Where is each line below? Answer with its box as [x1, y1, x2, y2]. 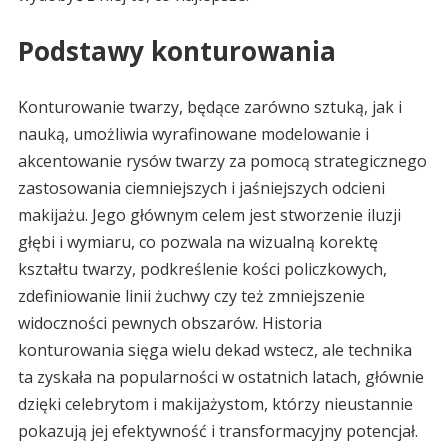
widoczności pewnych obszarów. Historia [17, 312, 322, 335]
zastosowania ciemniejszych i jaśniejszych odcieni [17, 177, 385, 200]
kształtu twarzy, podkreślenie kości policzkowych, [17, 258, 387, 281]
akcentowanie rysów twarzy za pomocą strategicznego [17, 150, 427, 173]
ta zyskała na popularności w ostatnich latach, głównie [17, 366, 424, 389]
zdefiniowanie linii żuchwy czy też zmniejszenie [17, 285, 365, 308]
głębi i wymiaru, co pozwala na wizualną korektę [17, 231, 378, 254]
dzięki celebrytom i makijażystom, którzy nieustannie [17, 393, 413, 416]
